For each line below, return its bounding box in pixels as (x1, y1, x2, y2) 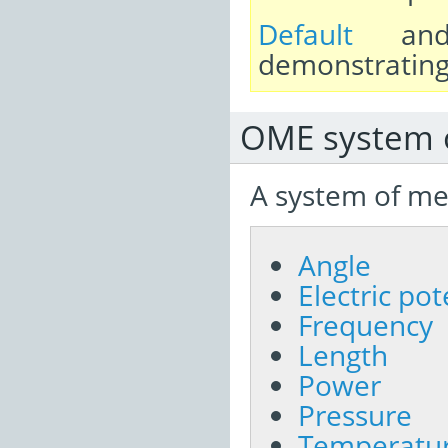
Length (298, 336, 388, 374)
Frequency (298, 306, 433, 344)
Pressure (298, 396, 412, 434)
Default (258, 15, 353, 53)
